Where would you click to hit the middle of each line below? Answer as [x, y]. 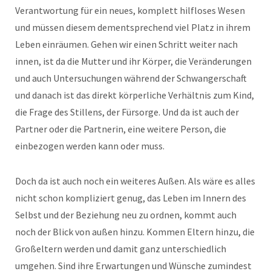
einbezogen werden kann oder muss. [90, 146]
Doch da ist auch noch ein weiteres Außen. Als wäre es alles [135, 181]
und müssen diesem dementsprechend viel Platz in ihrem [133, 28]
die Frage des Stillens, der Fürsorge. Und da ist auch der [127, 112]
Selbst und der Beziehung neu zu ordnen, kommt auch [126, 215]
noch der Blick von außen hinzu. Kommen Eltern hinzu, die [135, 232]
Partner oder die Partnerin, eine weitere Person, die [121, 129]
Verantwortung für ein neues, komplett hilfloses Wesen [130, 11]
